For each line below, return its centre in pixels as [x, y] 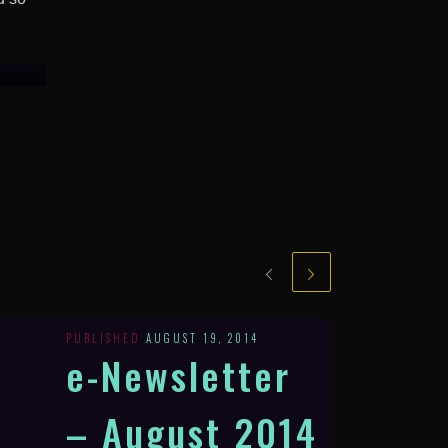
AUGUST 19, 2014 [202, 337]
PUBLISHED [105, 337]
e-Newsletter [178, 374]
